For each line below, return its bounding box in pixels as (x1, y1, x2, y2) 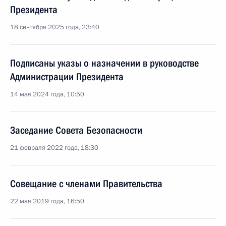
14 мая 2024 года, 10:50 (10, 90, 84, 99)
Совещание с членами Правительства (10, 178, 162, 190)
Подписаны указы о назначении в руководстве (10, 57, 199, 69)
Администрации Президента (10, 71, 124, 83)
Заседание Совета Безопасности (10, 124, 142, 136)
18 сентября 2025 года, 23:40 (10, 23, 99, 32)
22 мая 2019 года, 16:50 (10, 197, 84, 206)
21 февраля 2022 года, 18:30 (10, 143, 98, 152)
